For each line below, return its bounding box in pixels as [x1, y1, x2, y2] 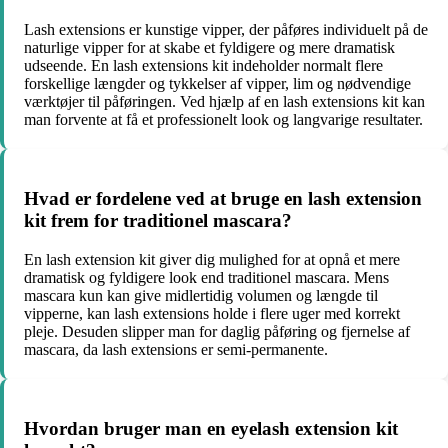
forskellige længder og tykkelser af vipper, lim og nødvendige [24, 75, 411, 93]
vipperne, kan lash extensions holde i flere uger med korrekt [24, 304, 400, 322]
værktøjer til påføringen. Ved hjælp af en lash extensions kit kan [24, 93, 425, 111]
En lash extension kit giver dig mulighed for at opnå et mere [24, 250, 400, 268]
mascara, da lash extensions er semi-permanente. [24, 340, 328, 358]
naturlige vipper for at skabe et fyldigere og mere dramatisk [24, 39, 395, 57]
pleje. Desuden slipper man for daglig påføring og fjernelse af [24, 322, 410, 340]
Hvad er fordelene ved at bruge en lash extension [24, 188, 422, 210]
